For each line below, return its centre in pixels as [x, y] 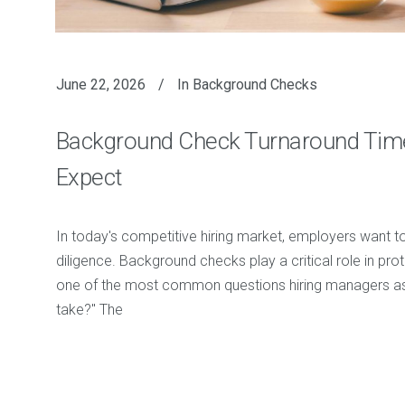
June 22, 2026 [100, 84]
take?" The [89, 309]
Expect [89, 177]
